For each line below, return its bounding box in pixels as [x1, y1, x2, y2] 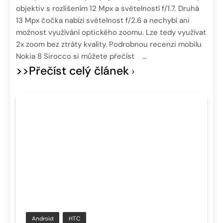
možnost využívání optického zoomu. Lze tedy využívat [16, 27, 206, 38]
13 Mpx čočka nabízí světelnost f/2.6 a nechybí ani [16, 15, 190, 26]
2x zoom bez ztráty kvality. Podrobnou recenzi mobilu [16, 39, 202, 50]
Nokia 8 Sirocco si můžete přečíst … [16, 51, 146, 62]
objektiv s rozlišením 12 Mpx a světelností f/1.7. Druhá [16, 3, 199, 14]
